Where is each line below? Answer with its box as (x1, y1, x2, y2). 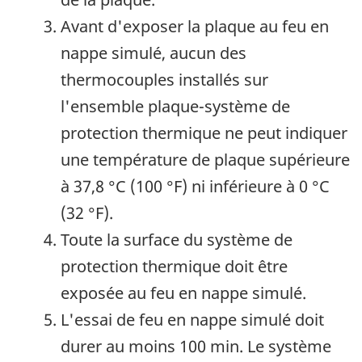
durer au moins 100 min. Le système (61, 335, 331, 358)
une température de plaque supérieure (61, 149, 350, 171)
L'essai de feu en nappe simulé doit (61, 309, 324, 331)
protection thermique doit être (61, 255, 288, 278)
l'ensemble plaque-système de (61, 95, 290, 118)
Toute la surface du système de (61, 229, 293, 251)
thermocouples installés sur (61, 69, 268, 91)
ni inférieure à (187, 175, 299, 198)
